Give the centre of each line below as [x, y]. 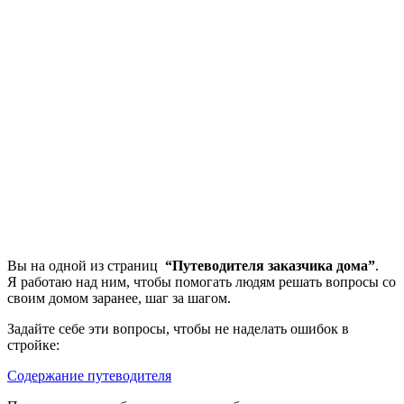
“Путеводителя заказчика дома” [270, 266]
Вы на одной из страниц [86, 266]
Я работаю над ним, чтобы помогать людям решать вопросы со [202, 282]
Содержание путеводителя [89, 376]
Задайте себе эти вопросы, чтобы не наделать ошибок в [178, 329]
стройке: [33, 345]
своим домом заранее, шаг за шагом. [119, 298]
